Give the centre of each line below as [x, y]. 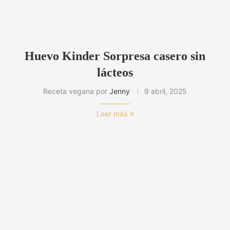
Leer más [112, 114]
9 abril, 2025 [166, 91]
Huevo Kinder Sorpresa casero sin [115, 56]
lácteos [115, 73]
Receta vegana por [76, 91]
